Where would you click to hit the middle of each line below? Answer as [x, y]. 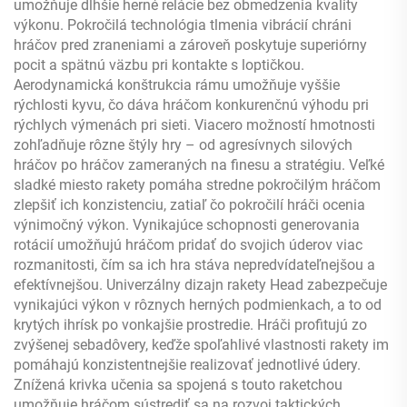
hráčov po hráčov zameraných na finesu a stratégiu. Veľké [199, 164]
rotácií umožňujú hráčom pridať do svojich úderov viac [188, 244]
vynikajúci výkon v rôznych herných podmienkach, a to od [198, 304]
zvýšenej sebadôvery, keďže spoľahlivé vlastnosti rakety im [201, 344]
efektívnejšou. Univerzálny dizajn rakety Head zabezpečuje [200, 284]
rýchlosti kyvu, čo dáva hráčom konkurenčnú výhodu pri [191, 104]
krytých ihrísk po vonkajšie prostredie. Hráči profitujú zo [190, 324]
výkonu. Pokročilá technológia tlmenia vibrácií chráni [183, 25]
